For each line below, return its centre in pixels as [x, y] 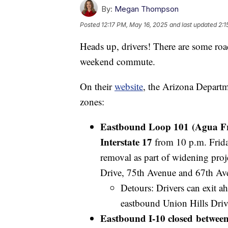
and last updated [193, 24]
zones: [92, 101]
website [129, 86]
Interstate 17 [126, 141]
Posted [91, 24]
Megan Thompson [147, 9]
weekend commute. [118, 61]
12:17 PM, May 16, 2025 [134, 24]
